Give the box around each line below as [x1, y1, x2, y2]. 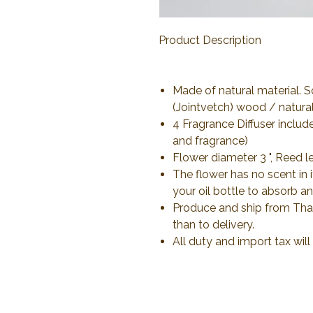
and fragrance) [173, 133, 248, 147]
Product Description [159, 33, 261, 47]
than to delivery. [173, 217, 254, 231]
